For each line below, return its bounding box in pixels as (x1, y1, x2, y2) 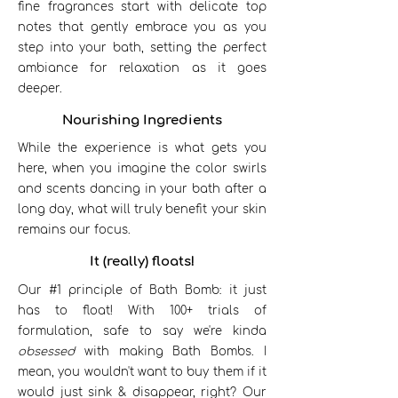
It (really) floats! (90, 253, 195, 269)
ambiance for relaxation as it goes (18, 61, 267, 75)
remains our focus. (18, 223, 134, 236)
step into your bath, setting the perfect (18, 41, 267, 54)
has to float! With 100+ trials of (18, 304, 267, 317)
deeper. (18, 82, 66, 95)
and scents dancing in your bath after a (18, 182, 267, 195)
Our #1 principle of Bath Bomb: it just (18, 283, 267, 297)
